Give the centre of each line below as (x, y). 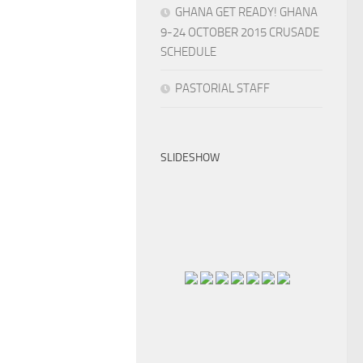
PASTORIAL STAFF (222, 88)
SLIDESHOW (190, 158)
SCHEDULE (188, 52)
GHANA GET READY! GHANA (246, 12)
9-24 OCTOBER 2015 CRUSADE (240, 32)
